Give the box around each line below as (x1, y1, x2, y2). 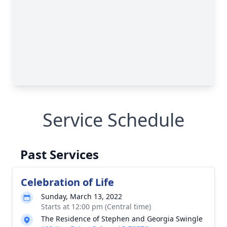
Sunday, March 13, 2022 (41, 192, 122, 201)
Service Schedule (43, 107, 184, 132)
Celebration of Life (21, 175, 114, 189)
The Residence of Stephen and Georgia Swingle (41, 214, 203, 223)
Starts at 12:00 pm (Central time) (41, 202, 151, 211)
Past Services (20, 146, 99, 163)
